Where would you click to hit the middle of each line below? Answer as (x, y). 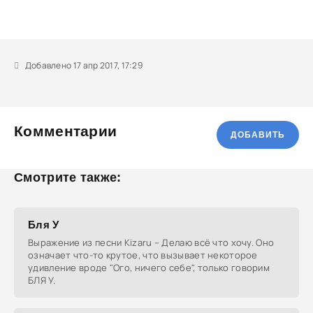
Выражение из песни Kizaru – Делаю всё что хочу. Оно (151, 242)
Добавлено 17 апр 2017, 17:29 (83, 65)
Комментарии (66, 131)
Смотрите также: (68, 177)
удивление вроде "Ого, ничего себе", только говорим (149, 268)
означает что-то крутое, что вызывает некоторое (143, 255)
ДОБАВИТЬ (258, 135)
